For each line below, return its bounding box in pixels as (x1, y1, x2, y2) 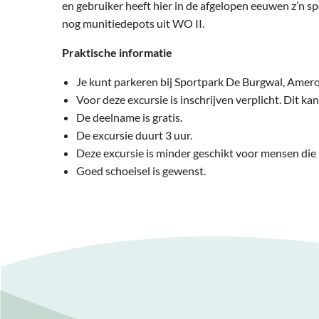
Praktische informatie (62, 46, 172, 59)
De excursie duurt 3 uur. (76, 128, 192, 142)
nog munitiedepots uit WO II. (62, 16, 247, 30)
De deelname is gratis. (76, 110, 182, 124)
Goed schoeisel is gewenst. (76, 164, 206, 177)
